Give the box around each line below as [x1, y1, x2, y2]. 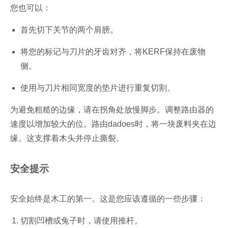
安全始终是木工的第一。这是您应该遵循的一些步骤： [10, 194, 206, 203]
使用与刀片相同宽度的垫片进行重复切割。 [20, 83, 175, 92]
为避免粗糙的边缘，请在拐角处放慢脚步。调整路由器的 [10, 105, 214, 114]
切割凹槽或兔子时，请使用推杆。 [20, 216, 142, 225]
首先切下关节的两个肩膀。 [20, 25, 118, 34]
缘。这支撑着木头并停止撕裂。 [10, 133, 124, 142]
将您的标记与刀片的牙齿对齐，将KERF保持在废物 [20, 47, 206, 56]
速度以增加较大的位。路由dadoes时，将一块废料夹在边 [10, 119, 216, 128]
